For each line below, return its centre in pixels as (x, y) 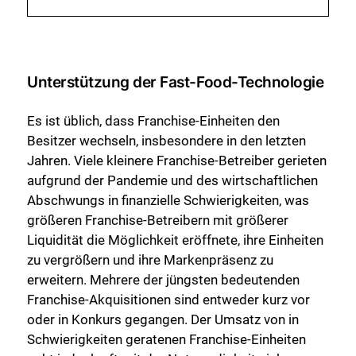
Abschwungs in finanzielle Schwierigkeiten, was (168, 200)
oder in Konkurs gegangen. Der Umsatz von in (163, 319)
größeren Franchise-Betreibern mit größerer (158, 220)
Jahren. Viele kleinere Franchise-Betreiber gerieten (177, 160)
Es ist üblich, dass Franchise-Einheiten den (153, 120)
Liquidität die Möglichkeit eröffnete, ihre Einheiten (175, 240)
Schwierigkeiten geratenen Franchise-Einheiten (166, 339)
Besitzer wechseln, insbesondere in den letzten (166, 140)
